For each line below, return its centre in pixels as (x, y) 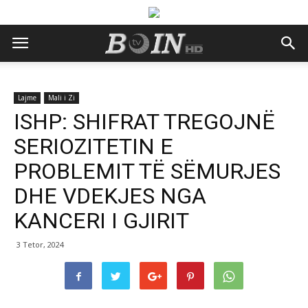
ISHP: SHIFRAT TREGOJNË (144, 122)
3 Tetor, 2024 (40, 244)
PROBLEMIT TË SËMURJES (147, 171)
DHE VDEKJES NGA (110, 196)
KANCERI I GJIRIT (101, 221)
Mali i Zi (62, 98)
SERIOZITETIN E (93, 146)
